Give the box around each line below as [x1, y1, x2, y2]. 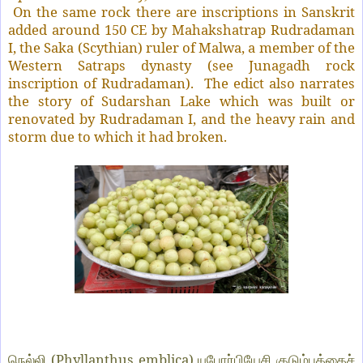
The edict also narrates [203, 74, 356, 93]
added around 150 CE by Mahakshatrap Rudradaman [8, 20, 355, 40]
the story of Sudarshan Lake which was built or [8, 92, 355, 111]
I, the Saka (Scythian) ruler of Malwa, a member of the [8, 38, 355, 58]
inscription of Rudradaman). [8, 74, 199, 93]
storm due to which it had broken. [8, 127, 227, 147]
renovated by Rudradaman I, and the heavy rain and [8, 109, 355, 129]
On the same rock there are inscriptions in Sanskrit [13, 2, 356, 22]
